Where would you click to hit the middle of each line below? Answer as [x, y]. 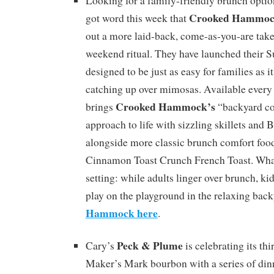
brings [101, 107]
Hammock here [122, 213]
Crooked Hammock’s [165, 107]
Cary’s [101, 246]
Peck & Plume [150, 246]
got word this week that [137, 18]
